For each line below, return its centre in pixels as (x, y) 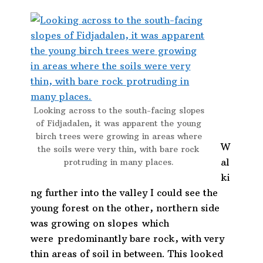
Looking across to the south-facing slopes (119, 111)
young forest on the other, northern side (125, 208)
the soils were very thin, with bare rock (119, 149)
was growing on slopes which (100, 223)
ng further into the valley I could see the (124, 193)
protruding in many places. (119, 162)
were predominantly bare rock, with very (128, 239)
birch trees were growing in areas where (119, 136)
